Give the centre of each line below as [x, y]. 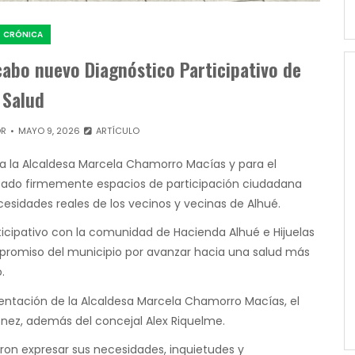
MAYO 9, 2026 [50, 131]
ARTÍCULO [116, 131]
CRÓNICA [23, 35]
